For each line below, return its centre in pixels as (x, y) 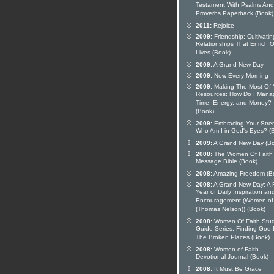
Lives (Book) (213, 53)
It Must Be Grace (237, 269)
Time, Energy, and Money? (234, 103)
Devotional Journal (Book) (232, 257)
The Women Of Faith (243, 154)
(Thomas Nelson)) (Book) (231, 210)
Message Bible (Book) (227, 162)
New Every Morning (240, 76)
